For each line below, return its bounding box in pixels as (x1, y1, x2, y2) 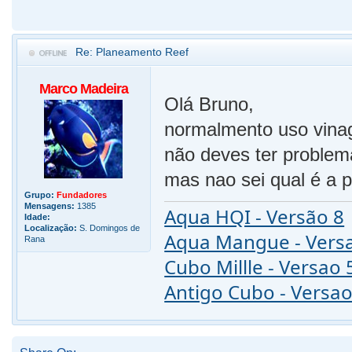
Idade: (24, 212, 50, 222)
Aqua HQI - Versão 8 (164, 203, 345, 229)
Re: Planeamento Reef (75, 46, 189, 59)
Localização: (24, 223, 77, 233)
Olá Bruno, (164, 93, 255, 115)
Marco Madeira (38, 81, 128, 97)
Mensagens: (24, 201, 75, 211)
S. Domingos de (77, 223, 140, 233)
